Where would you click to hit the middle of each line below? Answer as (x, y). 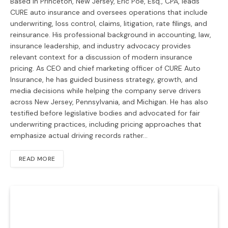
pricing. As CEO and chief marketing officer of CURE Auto (105, 68)
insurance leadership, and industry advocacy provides (101, 46)
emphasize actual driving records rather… (79, 136)
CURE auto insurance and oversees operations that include (109, 12)
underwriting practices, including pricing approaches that (106, 124)
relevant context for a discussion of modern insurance (101, 57)
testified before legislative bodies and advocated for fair (105, 113)
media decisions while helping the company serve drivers (106, 91)
